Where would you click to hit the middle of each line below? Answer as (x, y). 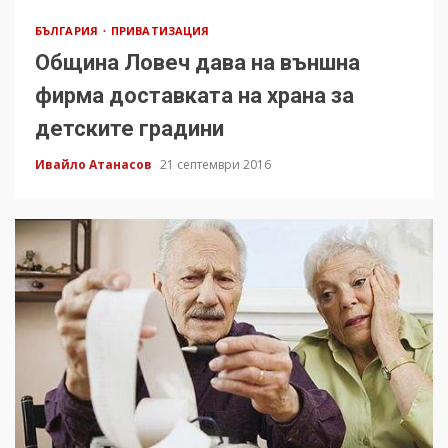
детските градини (129, 129)
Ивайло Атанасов (95, 165)
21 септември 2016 (215, 165)
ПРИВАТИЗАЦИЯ (160, 31)
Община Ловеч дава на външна (197, 63)
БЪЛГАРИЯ (68, 31)
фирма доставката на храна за (194, 96)
